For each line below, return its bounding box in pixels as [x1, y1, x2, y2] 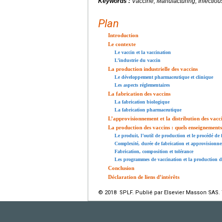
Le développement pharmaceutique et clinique [114, 74, 213, 80]
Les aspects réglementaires [114, 82, 170, 88]
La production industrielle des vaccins [108, 65, 198, 72]
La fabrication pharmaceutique [114, 107, 181, 112]
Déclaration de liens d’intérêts [108, 173, 179, 180]
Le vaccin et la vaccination [114, 49, 171, 55]
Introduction [108, 32, 138, 38]
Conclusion [108, 165, 134, 171]
